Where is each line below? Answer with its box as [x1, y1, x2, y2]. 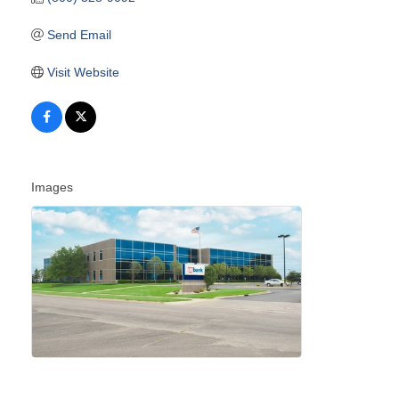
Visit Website [46, 64, 119, 79]
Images [31, 179, 73, 194]
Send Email [46, 27, 111, 42]
